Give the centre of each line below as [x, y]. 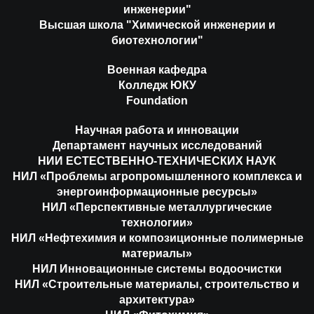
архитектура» [157, 299]
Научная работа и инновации [157, 130]
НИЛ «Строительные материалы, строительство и [157, 284]
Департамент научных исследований [157, 145]
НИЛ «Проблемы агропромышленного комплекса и [157, 176]
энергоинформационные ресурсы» [157, 191]
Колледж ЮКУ [157, 85]
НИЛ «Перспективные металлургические [157, 207]
